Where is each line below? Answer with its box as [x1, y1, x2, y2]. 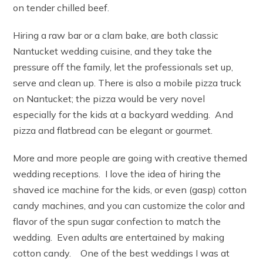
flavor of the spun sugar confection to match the [13, 215, 221, 228]
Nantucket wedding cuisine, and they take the [13, 45, 213, 58]
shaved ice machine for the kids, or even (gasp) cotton [13, 184, 247, 196]
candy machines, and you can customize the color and [13, 200, 245, 212]
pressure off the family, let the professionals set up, [13, 61, 234, 73]
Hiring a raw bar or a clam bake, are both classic [13, 29, 219, 42]
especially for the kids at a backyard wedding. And [13, 109, 234, 121]
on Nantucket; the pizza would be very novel [13, 93, 205, 105]
